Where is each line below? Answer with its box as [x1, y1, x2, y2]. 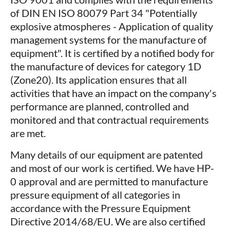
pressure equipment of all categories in [10, 188, 180, 201]
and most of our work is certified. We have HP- [10, 162, 214, 174]
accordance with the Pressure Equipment [10, 202, 190, 214]
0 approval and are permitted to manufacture [10, 175, 208, 187]
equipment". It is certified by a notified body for [10, 47, 215, 59]
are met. [10, 127, 46, 139]
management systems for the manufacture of [10, 33, 207, 46]
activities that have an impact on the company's [10, 87, 217, 99]
